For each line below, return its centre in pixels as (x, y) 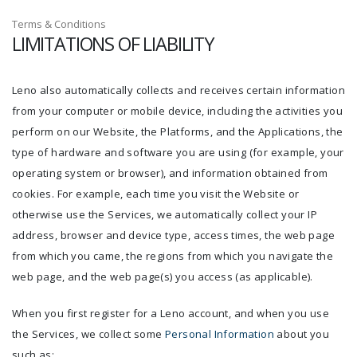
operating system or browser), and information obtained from (170, 173)
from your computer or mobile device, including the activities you (177, 111)
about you (302, 334)
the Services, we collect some (88, 334)
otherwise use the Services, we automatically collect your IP (165, 214)
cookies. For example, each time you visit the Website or (156, 194)
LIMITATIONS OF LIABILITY (113, 44)
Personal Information (220, 334)
